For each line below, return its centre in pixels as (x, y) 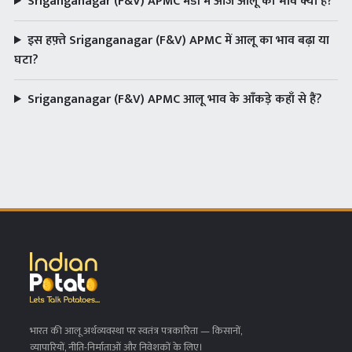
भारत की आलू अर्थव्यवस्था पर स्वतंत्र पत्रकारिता (114, 331)
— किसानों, (220, 331)
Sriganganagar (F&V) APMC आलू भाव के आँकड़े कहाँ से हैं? (174, 99)
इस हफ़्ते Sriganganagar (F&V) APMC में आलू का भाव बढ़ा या (178, 40)
